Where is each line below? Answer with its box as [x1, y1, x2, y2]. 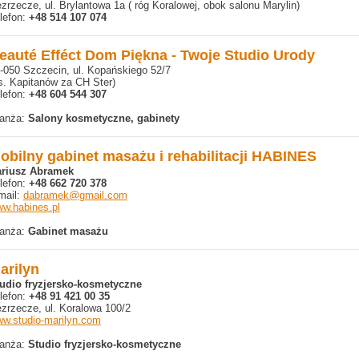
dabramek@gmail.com [23, 189, 127, 201]
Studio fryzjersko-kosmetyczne [28, 338, 181, 350]
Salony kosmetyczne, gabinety [28, 112, 179, 124]
